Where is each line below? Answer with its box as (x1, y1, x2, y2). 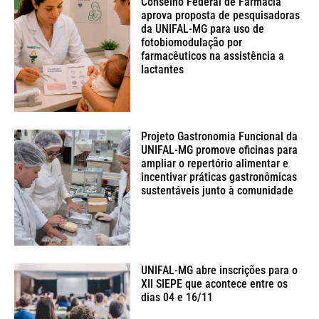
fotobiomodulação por (141, 36, 243, 50)
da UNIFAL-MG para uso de (141, 22, 265, 36)
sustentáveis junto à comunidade (141, 183, 294, 197)
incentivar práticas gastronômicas (141, 169, 298, 184)
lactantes (141, 63, 184, 77)
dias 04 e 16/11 (141, 290, 214, 304)
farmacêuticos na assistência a (141, 49, 285, 63)
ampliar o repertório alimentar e (141, 156, 289, 170)
